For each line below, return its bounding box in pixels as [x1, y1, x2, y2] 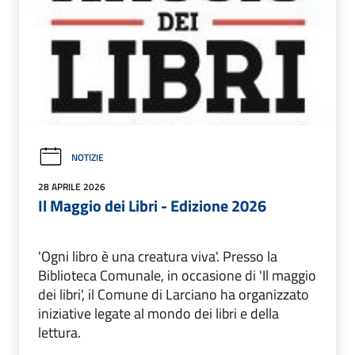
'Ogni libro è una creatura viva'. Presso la [38, 245, 277, 267]
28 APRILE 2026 [38, 178, 105, 194]
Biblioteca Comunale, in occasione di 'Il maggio [38, 264, 316, 286]
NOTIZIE [71, 149, 104, 165]
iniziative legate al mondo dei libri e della [38, 302, 279, 324]
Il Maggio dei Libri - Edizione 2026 [38, 193, 266, 218]
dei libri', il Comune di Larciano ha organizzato [38, 283, 309, 305]
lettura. [38, 321, 81, 343]
